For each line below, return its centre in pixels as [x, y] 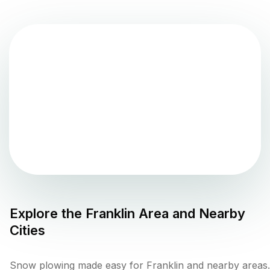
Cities [27, 230]
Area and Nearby [190, 213]
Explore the [48, 213]
